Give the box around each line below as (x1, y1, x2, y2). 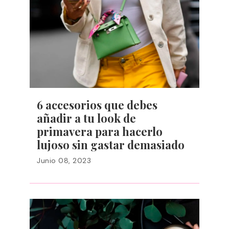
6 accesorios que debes (37, 97, 157, 112)
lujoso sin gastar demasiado (37, 137, 185, 152)
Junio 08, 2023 (37, 156, 91, 165)
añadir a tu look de (37, 110, 136, 126)
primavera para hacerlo (37, 124, 163, 139)
